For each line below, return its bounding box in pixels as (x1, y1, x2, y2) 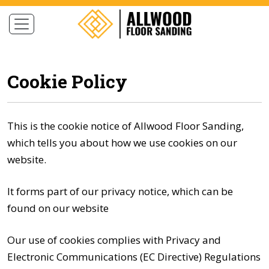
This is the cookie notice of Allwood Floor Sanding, (7, 118, 244, 133)
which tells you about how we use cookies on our (7, 135, 237, 150)
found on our (7, 201, 72, 215)
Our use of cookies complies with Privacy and (7, 232, 221, 247)
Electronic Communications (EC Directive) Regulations (7, 249, 261, 264)
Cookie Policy (7, 69, 127, 93)
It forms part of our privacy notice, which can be (7, 184, 233, 198)
